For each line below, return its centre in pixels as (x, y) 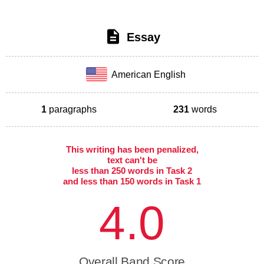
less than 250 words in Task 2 (132, 170)
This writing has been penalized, (132, 149)
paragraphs (72, 109)
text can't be (132, 160)
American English (147, 74)
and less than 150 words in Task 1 (132, 181)
